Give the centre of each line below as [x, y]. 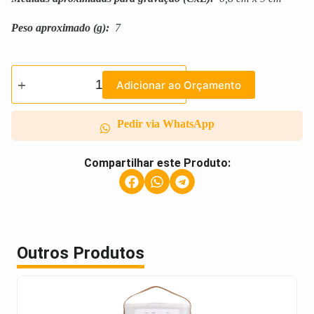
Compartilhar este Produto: [157, 163]
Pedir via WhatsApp [165, 124]
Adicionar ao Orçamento [179, 85]
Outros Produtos [81, 253]
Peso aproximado [51, 28]
